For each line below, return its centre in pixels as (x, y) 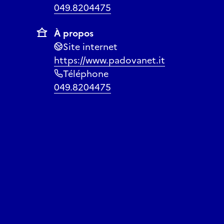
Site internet (90, 46)
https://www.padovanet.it (109, 60)
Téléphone (86, 73)
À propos (74, 33)
